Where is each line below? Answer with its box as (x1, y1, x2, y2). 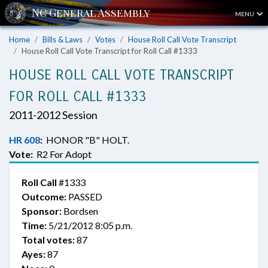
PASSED (66, 191, 102, 202)
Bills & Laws (42, 35, 83, 44)
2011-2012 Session (9, 108, 98, 121)
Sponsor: (22, 205, 62, 217)
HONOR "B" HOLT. (42, 134, 129, 145)
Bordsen (62, 205, 98, 217)
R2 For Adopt (33, 148, 92, 160)
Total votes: (22, 234, 75, 245)
